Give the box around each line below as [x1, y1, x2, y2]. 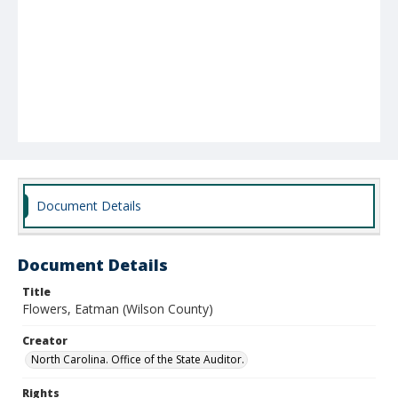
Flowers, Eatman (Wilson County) [22, 300, 213, 317]
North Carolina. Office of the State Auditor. [31, 352, 244, 367]
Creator [22, 333, 68, 348]
